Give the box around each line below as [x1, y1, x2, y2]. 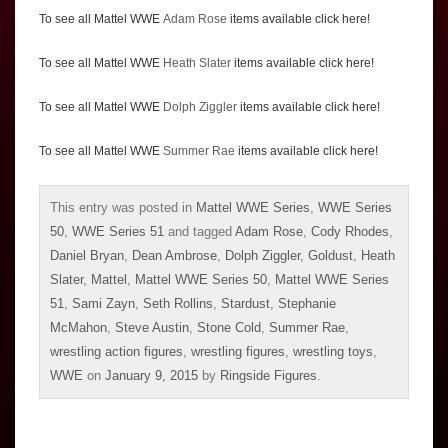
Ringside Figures [220, 368, 317, 384]
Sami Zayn [72, 296, 135, 312]
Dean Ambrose [132, 248, 217, 264]
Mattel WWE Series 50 [135, 272, 267, 288]
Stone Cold [197, 320, 261, 336]
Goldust [308, 248, 353, 264]
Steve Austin [115, 320, 189, 336]
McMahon [50, 320, 107, 336]
